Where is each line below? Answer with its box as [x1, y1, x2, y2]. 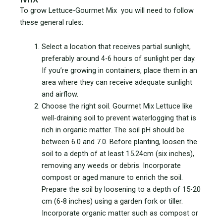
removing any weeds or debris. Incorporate [41, 161, 181, 170]
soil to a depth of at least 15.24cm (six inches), [41, 149, 194, 159]
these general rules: [20, 17, 83, 27]
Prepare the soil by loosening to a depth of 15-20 [41, 185, 201, 194]
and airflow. [41, 90, 78, 99]
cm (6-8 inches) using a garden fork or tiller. [41, 197, 183, 206]
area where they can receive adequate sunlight [41, 78, 192, 87]
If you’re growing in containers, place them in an [41, 66, 197, 75]
